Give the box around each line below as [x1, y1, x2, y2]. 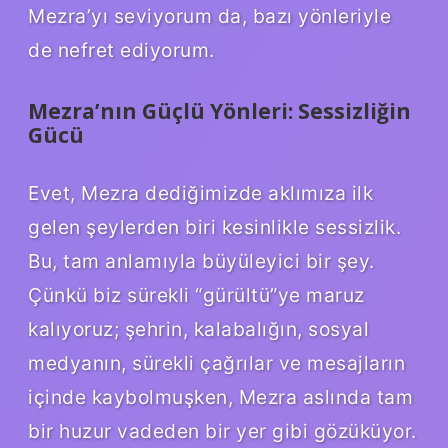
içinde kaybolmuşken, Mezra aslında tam [28, 384, 413, 409]
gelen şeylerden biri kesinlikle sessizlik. [28, 214, 401, 239]
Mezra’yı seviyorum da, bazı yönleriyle [28, 3, 391, 28]
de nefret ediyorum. [28, 37, 215, 62]
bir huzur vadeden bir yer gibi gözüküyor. [28, 418, 417, 443]
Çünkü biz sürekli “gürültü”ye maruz [28, 282, 365, 307]
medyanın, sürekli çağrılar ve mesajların [28, 350, 405, 375]
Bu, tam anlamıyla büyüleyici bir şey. [28, 248, 375, 273]
